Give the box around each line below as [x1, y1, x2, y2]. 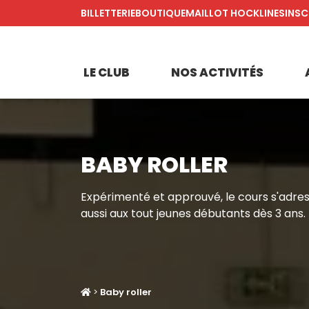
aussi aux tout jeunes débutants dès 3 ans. [81, 206, 306, 221]
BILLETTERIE [81, 6, 135, 20]
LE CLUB [83, 64, 130, 81]
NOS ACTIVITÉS [171, 64, 263, 81]
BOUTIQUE [135, 6, 186, 20]
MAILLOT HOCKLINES [186, 6, 285, 20]
